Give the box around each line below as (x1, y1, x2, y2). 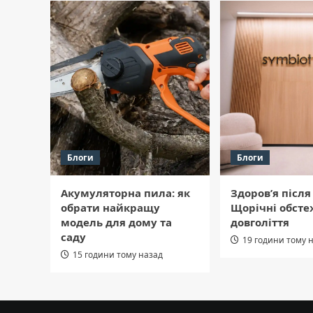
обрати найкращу (61, 201, 160, 215)
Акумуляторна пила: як (61, 186, 190, 201)
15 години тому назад (73, 249, 163, 261)
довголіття (231, 215, 289, 230)
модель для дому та (61, 215, 172, 230)
